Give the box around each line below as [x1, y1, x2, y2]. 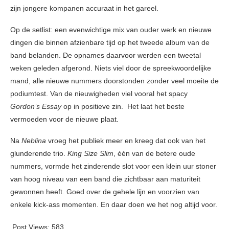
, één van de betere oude [113, 149, 195, 158]
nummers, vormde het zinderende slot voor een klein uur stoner [10, 162, 216, 171]
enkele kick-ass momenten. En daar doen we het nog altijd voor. [10, 200, 217, 209]
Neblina [21, 136, 46, 145]
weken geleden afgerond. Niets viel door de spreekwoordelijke [10, 64, 211, 73]
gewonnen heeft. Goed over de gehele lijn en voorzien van [10, 188, 199, 196]
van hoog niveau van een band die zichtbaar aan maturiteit [10, 175, 200, 184]
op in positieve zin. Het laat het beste [63, 102, 185, 111]
